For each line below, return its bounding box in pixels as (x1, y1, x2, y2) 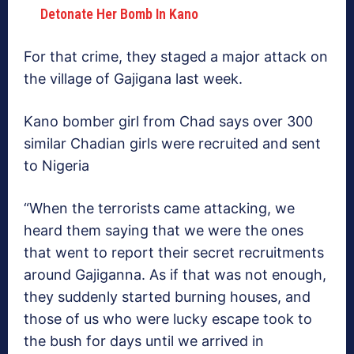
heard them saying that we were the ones (24, 222, 303, 239)
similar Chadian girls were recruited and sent (24, 135, 321, 153)
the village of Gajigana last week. (24, 70, 243, 88)
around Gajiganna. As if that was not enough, (24, 266, 326, 284)
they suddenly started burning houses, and (24, 288, 311, 306)
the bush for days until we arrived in (24, 333, 264, 350)
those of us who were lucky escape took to (24, 311, 312, 328)
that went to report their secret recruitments (24, 244, 324, 262)
